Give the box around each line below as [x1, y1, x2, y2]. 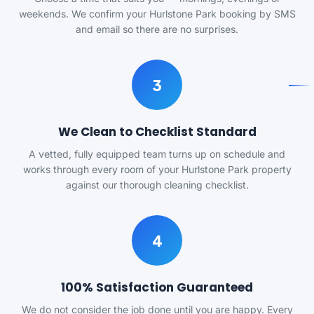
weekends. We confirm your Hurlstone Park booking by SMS [18, 8, 296, 20]
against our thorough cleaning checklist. [65, 179, 249, 191]
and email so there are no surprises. [76, 23, 238, 35]
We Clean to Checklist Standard [57, 123, 257, 140]
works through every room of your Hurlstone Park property [22, 163, 292, 175]
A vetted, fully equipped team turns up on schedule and [29, 148, 285, 160]
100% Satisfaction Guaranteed [61, 279, 253, 296]
